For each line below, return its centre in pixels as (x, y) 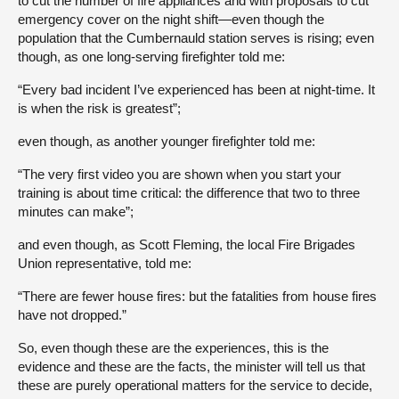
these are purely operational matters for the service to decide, (195, 385)
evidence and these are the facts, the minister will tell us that (191, 366)
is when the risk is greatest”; (99, 108)
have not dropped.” (72, 314)
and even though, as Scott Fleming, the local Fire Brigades (187, 244)
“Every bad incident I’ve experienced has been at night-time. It (196, 89)
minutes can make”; (76, 211)
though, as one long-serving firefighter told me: (151, 56)
